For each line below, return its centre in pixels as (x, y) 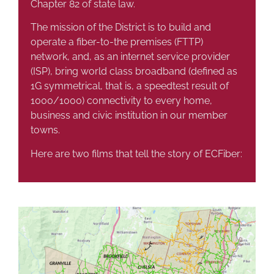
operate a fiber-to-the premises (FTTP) (117, 42)
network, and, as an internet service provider (130, 57)
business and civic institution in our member (129, 116)
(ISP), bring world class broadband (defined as (134, 72)
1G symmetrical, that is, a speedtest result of (130, 86)
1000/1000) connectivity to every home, (121, 101)
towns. (45, 130)
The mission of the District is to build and (121, 28)
